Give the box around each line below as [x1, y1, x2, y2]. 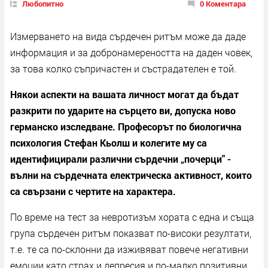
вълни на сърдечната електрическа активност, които [10, 168, 252, 181]
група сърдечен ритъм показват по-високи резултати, [10, 226, 251, 239]
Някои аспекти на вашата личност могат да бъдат [10, 87, 239, 100]
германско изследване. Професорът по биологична [10, 120, 242, 133]
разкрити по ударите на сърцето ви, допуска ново [10, 103, 236, 117]
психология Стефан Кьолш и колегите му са [10, 136, 207, 149]
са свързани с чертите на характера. [10, 184, 176, 197]
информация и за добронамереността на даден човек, [10, 45, 252, 59]
